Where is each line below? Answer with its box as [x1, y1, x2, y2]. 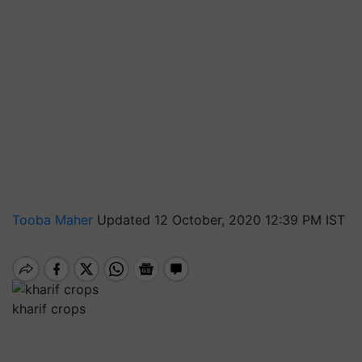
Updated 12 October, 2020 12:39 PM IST [97, 212, 345, 228]
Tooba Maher [12, 212, 97, 228]
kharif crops [12, 300, 86, 317]
